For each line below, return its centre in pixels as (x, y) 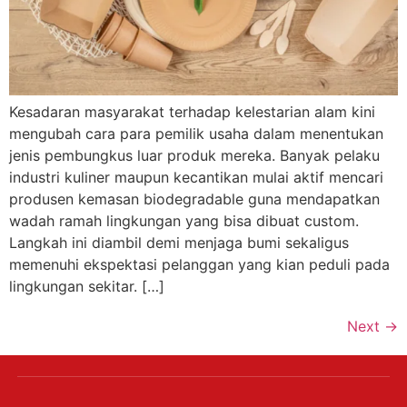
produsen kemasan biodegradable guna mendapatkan (194, 199)
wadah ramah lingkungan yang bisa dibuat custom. (184, 220)
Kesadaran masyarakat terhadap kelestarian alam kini (192, 111)
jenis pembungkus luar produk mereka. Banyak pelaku (194, 155)
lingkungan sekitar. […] (87, 286)
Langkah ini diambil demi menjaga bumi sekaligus (179, 242)
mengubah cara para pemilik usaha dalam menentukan (196, 133)
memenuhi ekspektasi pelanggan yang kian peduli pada (199, 264)
